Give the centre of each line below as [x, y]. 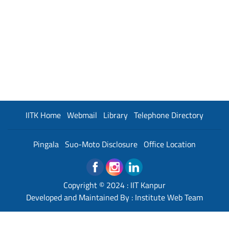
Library [116, 115]
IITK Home [43, 115]
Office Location [170, 144]
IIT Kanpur [148, 185]
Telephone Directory [169, 115]
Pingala [46, 144]
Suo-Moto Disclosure [101, 144]
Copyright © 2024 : [97, 185]
